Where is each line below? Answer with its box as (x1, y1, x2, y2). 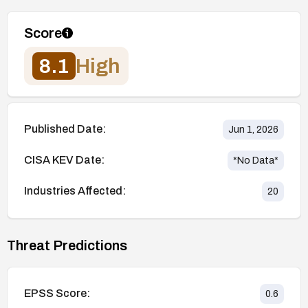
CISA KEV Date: (24, 154, 104, 166)
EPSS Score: (24, 287, 90, 300)
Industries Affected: (24, 185, 126, 197)
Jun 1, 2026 (228, 124, 278, 135)
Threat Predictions (7, 237, 127, 253)
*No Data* (233, 155, 278, 166)
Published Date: (24, 123, 106, 135)
